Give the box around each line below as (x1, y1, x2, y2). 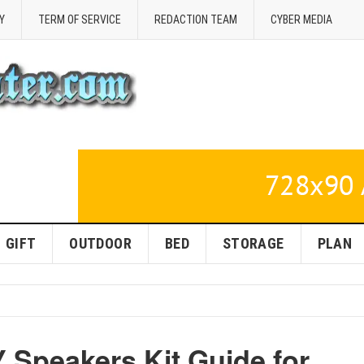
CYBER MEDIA (271, 13, 332, 26)
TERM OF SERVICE (38, 13, 121, 26)
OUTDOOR (69, 235, 132, 252)
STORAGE (222, 235, 284, 252)
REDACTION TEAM (154, 13, 237, 26)
